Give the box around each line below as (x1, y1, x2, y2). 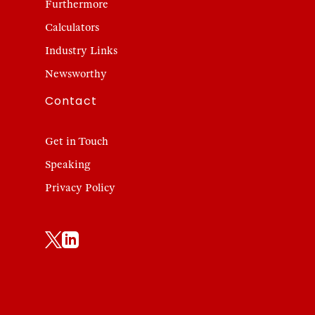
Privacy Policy (45, 181, 115, 194)
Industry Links (45, 44, 117, 57)
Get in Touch (45, 134, 108, 148)
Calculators (45, 20, 99, 34)
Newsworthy (45, 67, 107, 80)
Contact (45, 93, 97, 110)
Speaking (45, 157, 90, 171)
